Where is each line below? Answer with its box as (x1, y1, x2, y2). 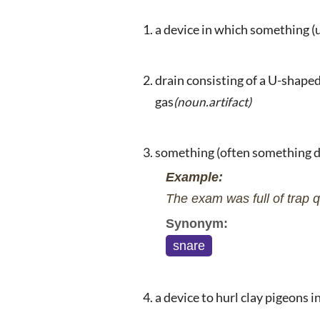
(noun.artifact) (174, 94, 251, 110)
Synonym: (166, 216, 228, 231)
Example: (166, 170, 223, 185)
